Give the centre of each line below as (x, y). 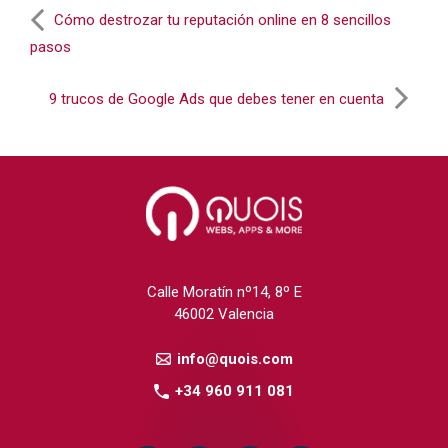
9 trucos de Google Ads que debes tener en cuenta (216, 99)
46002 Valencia (224, 314)
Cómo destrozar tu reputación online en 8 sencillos (222, 20)
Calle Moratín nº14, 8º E (224, 292)
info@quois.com (234, 358)
